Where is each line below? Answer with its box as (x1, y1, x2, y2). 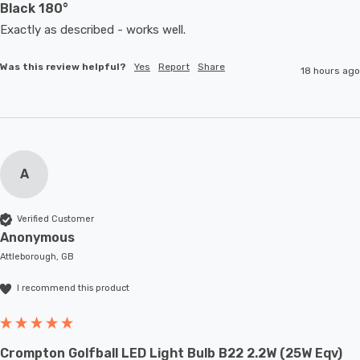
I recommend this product (17, 283, 129, 294)
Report (158, 60, 190, 72)
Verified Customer (17, 214, 94, 225)
